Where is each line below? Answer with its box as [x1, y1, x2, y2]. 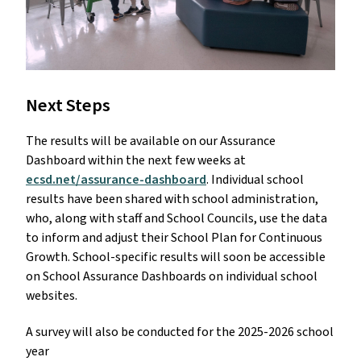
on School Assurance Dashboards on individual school [26, 267, 317, 285]
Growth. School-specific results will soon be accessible [26, 247, 326, 266]
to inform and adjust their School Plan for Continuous [26, 228, 322, 247]
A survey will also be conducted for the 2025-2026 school [26, 322, 334, 341]
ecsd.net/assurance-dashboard [26, 170, 206, 189]
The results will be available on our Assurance [26, 131, 276, 150]
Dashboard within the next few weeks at [26, 151, 246, 169]
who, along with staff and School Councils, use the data [26, 209, 327, 227]
